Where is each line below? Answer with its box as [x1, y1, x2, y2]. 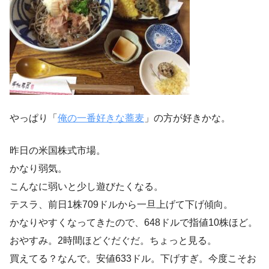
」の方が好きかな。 [144, 112, 231, 123]
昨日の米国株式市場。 [10, 145, 106, 156]
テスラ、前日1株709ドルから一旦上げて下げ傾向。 [10, 199, 233, 210]
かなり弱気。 [10, 163, 67, 174]
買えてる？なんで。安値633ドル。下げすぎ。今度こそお [10, 253, 256, 264]
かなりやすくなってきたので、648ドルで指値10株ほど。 [10, 217, 258, 228]
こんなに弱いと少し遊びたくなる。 [10, 181, 163, 192]
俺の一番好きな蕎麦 [58, 112, 144, 123]
